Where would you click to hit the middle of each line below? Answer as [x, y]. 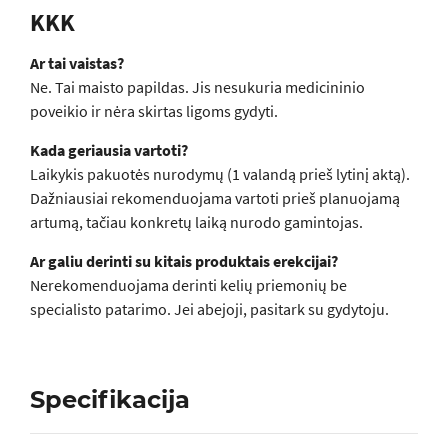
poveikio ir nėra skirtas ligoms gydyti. [154, 111]
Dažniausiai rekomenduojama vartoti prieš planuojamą [215, 198]
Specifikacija [110, 399]
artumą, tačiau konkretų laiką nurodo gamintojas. [196, 222]
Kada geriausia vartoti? [109, 150]
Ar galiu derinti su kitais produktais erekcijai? [184, 261]
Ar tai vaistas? [77, 63]
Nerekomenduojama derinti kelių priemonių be [188, 285]
